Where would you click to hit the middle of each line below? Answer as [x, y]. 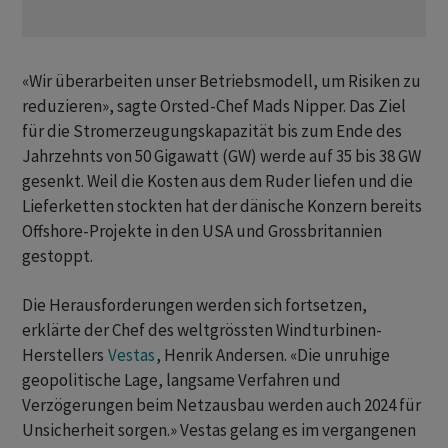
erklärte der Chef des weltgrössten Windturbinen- [202, 330]
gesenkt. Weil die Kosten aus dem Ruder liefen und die [217, 181]
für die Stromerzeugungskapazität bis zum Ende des [212, 131]
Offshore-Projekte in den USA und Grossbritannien [202, 231]
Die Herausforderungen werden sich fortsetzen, [194, 305]
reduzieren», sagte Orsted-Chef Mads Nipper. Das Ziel [214, 106]
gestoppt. [57, 256]
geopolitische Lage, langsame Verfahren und [181, 380]
